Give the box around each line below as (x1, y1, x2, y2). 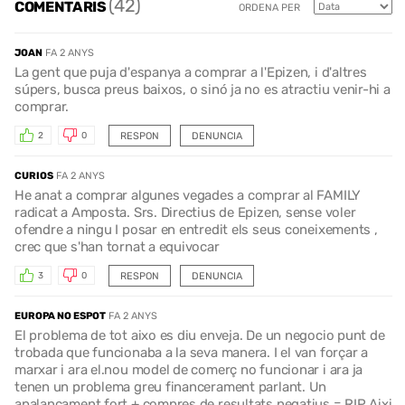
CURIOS (14, 169, 53, 182)
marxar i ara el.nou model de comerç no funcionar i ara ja (14, 361, 363, 378)
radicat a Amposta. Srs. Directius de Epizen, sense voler (14, 203, 356, 221)
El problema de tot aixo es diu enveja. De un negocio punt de (14, 326, 385, 344)
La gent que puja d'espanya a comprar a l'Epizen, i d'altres (14, 63, 367, 80)
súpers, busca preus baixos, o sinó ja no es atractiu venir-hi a (14, 80, 391, 98)
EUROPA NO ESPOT (14, 309, 106, 322)
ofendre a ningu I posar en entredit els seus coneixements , (14, 221, 378, 238)
